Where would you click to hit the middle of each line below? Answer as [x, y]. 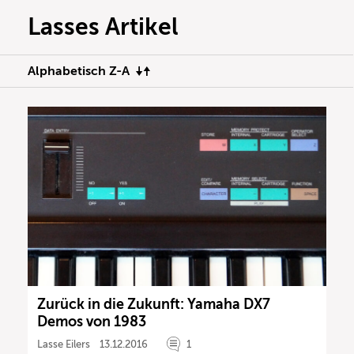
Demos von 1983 [92, 321]
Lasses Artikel [103, 27]
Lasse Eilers [64, 344]
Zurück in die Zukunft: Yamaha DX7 [154, 304]
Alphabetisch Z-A [79, 71]
